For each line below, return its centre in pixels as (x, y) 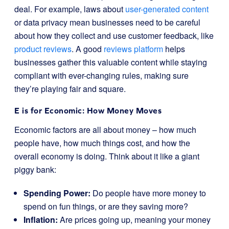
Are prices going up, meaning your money (134, 220)
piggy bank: (35, 169)
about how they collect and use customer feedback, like (114, 36)
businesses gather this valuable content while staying (111, 62)
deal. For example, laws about (70, 9)
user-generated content (167, 9)
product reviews (43, 49)
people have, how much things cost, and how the (102, 143)
